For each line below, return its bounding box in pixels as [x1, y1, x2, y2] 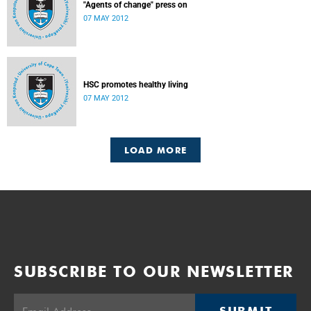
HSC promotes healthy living [83, 80, 188, 90]
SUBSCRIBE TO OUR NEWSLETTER [14, 262, 294, 280]
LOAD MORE [124, 144, 187, 155]
